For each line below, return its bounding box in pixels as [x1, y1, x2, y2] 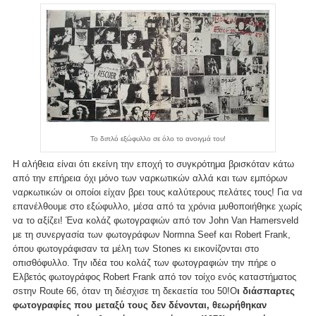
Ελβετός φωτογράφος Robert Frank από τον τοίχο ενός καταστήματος [13, 271, 296, 282]
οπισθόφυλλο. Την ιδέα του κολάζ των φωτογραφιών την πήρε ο [13, 257, 276, 268]
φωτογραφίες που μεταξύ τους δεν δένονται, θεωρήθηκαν [13, 299, 267, 310]
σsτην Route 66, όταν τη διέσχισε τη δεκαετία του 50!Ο [13, 285, 237, 296]
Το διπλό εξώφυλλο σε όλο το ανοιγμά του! [90, 135, 226, 143]
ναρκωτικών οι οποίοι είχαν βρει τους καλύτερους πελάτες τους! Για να [13, 186, 303, 197]
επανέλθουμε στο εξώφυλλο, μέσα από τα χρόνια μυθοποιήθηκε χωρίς [13, 200, 302, 212]
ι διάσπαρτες [237, 285, 295, 296]
